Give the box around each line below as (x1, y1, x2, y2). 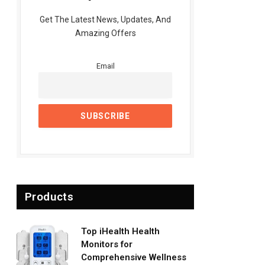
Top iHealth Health (81, 225, 160, 237)
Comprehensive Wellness (81, 251, 186, 263)
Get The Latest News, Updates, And (40, 15, 171, 24)
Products (25, 189, 74, 203)
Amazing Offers (75, 28, 136, 38)
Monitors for (81, 238, 132, 250)
